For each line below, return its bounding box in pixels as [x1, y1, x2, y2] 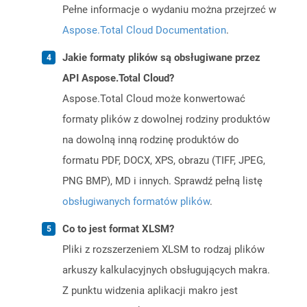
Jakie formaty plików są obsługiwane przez [62, 51, 260, 64]
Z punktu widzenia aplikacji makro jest [62, 284, 238, 297]
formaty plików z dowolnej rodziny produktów [62, 113, 270, 126]
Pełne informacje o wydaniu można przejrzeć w [62, 3, 276, 16]
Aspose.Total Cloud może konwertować [62, 93, 245, 106]
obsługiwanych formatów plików [62, 195, 210, 208]
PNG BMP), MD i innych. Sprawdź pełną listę [62, 175, 262, 188]
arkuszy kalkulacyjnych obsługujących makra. [62, 264, 270, 277]
